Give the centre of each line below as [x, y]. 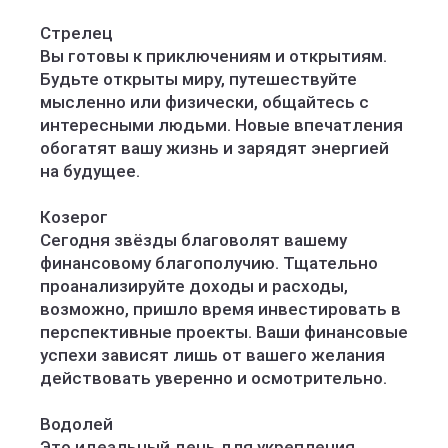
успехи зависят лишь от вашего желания [212, 355]
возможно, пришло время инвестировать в [220, 309]
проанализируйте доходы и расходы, [194, 286]
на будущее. [90, 171]
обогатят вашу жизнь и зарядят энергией [214, 148]
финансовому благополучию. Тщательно [209, 263]
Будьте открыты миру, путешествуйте [198, 79]
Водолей [76, 424]
